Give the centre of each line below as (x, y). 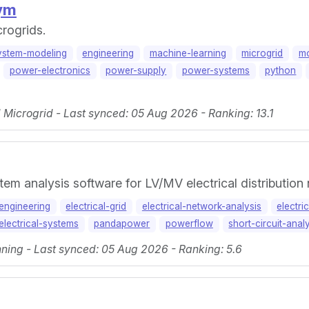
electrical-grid (96, 207)
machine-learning (188, 53)
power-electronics (50, 71)
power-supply (136, 71)
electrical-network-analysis (201, 207)
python (281, 71)
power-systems (216, 71)
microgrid (262, 53)
